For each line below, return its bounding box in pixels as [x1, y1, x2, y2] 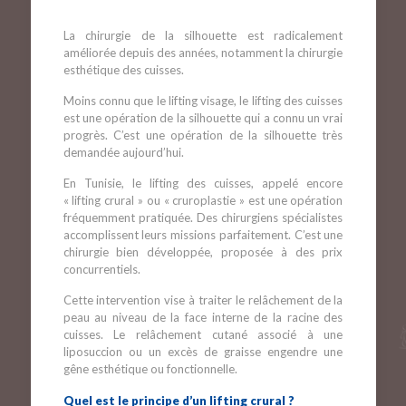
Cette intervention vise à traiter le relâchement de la [63, 293, 343, 307]
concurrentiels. [63, 262, 140, 276]
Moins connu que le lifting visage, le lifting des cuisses [63, 93, 343, 108]
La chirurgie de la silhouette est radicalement [63, 28, 343, 43]
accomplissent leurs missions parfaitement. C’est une [63, 227, 343, 242]
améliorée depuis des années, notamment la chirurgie [63, 45, 343, 60]
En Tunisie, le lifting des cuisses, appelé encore [63, 176, 343, 190]
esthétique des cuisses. [63, 63, 184, 77]
